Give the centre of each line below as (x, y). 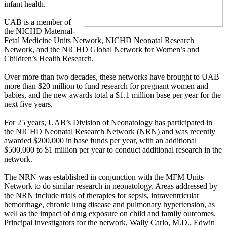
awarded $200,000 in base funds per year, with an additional (100, 141)
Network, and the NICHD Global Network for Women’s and (102, 50)
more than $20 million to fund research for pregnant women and (106, 86)
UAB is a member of (37, 22)
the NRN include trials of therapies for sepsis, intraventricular (102, 196)
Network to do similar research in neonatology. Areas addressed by (111, 186)
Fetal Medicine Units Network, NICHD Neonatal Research (99, 41)
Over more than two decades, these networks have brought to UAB (112, 77)
